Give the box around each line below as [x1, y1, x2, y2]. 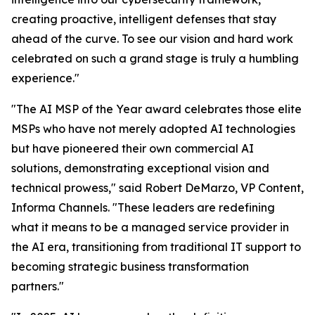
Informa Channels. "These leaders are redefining [11, 200, 275, 214]
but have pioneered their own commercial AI [11, 141, 254, 155]
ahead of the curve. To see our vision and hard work [11, 31, 293, 46]
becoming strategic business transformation [11, 259, 249, 274]
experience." [11, 70, 79, 85]
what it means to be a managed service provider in [11, 219, 289, 234]
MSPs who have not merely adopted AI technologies [11, 121, 295, 136]
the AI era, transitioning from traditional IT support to [11, 239, 301, 254]
